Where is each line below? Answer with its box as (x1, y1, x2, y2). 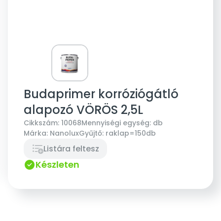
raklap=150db (106, 128, 156, 138)
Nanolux (50, 128, 79, 138)
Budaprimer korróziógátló (24, 85, 179, 102)
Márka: (24, 128, 48, 138)
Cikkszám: (24, 117, 59, 128)
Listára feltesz (43, 143, 99, 154)
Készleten (36, 158, 79, 171)
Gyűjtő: (79, 128, 104, 138)
